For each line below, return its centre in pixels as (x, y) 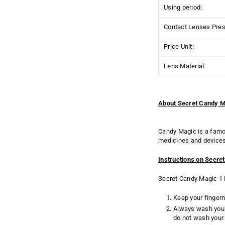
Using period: (183, 7)
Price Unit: (179, 46)
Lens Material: (185, 66)
